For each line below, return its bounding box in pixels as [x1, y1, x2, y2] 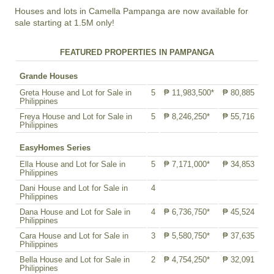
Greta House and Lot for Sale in [20, 88, 131, 97]
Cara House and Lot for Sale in [20, 231, 128, 240]
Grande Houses [20, 72, 78, 81]
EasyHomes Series [20, 143, 91, 152]
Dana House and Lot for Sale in [20, 207, 130, 217]
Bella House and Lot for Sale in [20, 255, 130, 264]
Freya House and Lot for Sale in [20, 112, 132, 121]
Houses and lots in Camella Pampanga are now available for [15, 6, 248, 16]
